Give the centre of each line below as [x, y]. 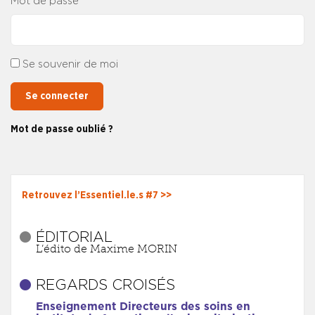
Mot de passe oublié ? [62, 129]
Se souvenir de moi [70, 64]
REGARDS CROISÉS [105, 286]
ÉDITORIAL [74, 238]
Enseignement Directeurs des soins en [143, 307]
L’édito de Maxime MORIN [106, 249]
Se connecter [57, 96]
